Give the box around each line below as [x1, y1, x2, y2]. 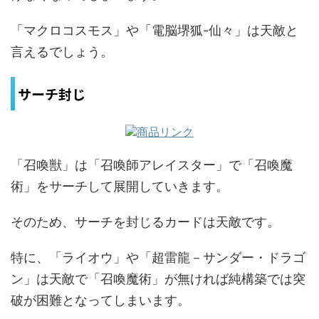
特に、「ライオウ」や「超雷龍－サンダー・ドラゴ [11, 250, 305, 265]
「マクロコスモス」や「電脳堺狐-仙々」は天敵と [11, 23, 298, 38]
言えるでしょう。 [11, 44, 113, 59]
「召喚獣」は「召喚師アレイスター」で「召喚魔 [11, 157, 293, 172]
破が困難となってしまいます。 [11, 293, 190, 308]
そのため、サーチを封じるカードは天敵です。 [11, 214, 280, 229]
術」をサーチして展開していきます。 [11, 179, 229, 194]
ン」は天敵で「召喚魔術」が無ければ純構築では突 [11, 271, 305, 286]
